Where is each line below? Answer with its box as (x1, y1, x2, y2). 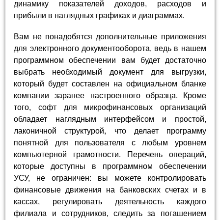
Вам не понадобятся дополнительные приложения (14, 32, 206, 41)
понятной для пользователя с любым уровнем (14, 138, 206, 147)
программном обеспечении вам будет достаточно (14, 55, 206, 64)
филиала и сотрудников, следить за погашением (14, 209, 206, 218)
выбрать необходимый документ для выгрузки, (14, 67, 206, 76)
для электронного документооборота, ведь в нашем (14, 44, 206, 53)
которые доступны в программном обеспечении (14, 162, 206, 170)
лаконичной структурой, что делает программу (14, 126, 206, 135)
